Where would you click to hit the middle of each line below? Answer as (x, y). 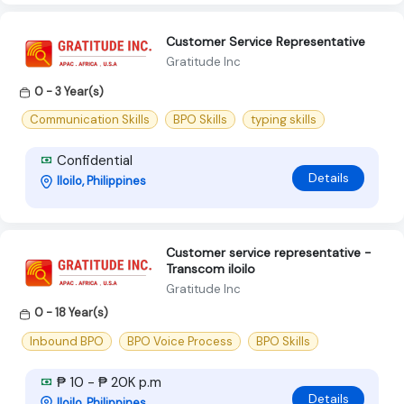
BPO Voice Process (180, 341)
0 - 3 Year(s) (69, 92)
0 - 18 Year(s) (71, 313)
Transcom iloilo (211, 269)
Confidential (93, 161)
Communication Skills (90, 120)
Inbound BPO (67, 341)
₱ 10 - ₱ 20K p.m (107, 382)
